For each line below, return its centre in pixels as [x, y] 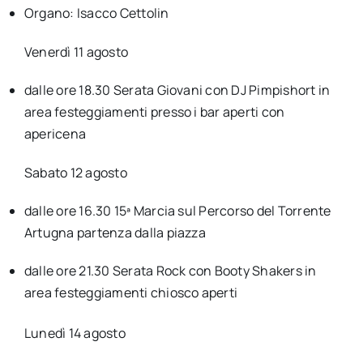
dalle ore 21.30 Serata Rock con [119, 270]
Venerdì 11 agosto [76, 51]
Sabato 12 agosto [75, 172]
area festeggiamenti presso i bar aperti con [154, 111]
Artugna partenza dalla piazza [115, 232]
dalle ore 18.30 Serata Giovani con [128, 90]
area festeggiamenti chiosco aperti [131, 292]
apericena [55, 133]
